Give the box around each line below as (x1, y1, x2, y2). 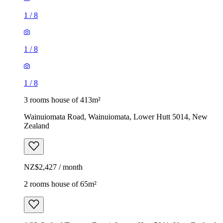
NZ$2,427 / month (24, 162, 83, 171)
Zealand (24, 121, 49, 130)
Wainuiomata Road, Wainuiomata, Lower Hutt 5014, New (24, 112, 208, 121)
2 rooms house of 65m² (24, 179, 97, 188)
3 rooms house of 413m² (24, 95, 101, 104)
